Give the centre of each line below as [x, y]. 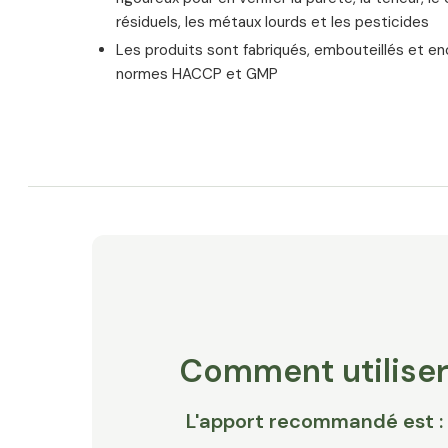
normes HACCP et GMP [197, 74]
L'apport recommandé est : [315, 421]
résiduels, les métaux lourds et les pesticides [272, 22]
